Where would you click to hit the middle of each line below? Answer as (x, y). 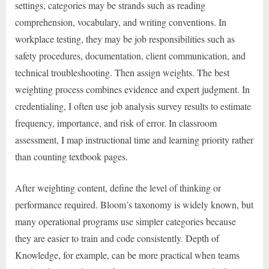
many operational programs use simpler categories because (125, 221)
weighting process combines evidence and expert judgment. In (132, 89)
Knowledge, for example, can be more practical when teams (127, 255)
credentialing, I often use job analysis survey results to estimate (133, 106)
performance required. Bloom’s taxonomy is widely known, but (134, 204)
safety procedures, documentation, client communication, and (130, 55)
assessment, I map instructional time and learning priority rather (134, 139)
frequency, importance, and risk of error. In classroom (116, 122)
